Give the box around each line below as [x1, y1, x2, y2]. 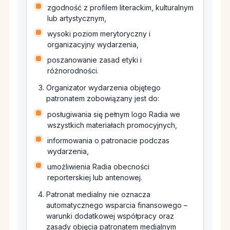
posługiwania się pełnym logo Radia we [47, 110, 180, 119]
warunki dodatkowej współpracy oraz [46, 212, 174, 221]
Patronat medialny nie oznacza [46, 190, 150, 199]
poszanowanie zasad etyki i [47, 55, 142, 65]
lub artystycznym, [47, 14, 106, 23]
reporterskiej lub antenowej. [47, 173, 142, 182]
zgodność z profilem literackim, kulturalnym [47, 3, 194, 12]
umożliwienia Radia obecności [47, 162, 149, 171]
